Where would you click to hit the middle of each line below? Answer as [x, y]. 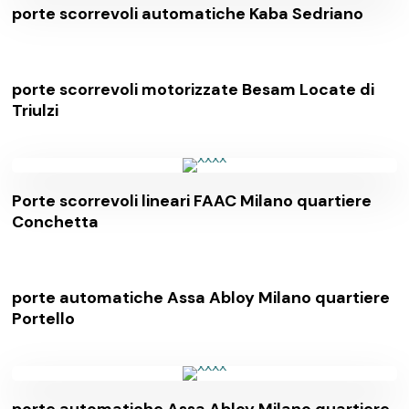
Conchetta [56, 221]
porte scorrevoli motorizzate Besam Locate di [194, 89]
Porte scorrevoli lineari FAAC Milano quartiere [192, 200]
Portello [44, 318]
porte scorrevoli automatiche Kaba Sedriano [188, 13]
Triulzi [36, 110]
